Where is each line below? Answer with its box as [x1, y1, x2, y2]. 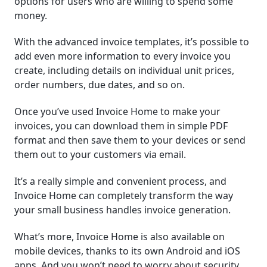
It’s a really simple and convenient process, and [14, 174, 226, 188]
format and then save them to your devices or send [14, 133, 246, 147]
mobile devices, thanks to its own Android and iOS [14, 244, 240, 257]
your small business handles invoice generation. [14, 203, 231, 216]
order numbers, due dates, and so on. [14, 78, 185, 92]
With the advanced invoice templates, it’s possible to [14, 35, 249, 49]
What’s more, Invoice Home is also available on [14, 229, 225, 243]
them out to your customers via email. [14, 148, 188, 162]
